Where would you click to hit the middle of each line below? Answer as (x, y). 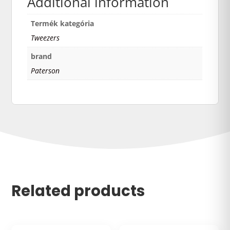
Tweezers (45, 38)
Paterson (45, 71)
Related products (78, 191)
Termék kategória (63, 23)
